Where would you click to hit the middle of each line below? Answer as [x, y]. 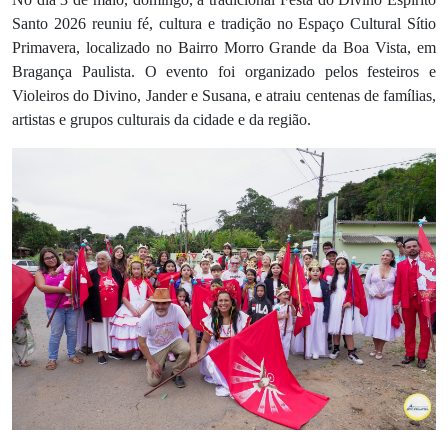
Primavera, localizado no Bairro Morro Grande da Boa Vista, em [224, 47]
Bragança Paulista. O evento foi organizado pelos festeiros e [224, 71]
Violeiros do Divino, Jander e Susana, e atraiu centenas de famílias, [224, 95]
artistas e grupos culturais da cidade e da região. [161, 119]
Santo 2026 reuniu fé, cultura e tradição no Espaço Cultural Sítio [224, 23]
